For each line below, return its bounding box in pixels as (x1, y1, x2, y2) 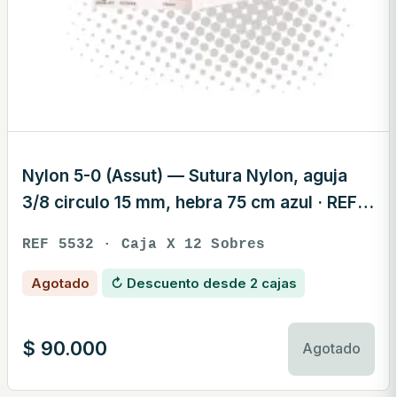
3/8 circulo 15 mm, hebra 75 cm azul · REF (22, 192, 357, 214)
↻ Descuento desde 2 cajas (110, 274, 297, 292)
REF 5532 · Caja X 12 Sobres (22, 237, 266, 253)
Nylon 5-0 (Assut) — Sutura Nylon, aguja (22, 166, 347, 187)
